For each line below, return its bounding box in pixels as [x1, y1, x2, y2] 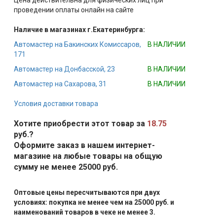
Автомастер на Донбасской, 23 [13, 65, 115, 73]
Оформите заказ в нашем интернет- [13, 141, 155, 150]
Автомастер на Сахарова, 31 [13, 80, 107, 88]
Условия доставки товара [13, 100, 98, 108]
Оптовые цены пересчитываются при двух [13, 188, 160, 196]
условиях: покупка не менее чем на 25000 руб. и [13, 198, 174, 206]
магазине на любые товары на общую [13, 151, 162, 161]
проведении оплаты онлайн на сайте [13, 6, 134, 14]
